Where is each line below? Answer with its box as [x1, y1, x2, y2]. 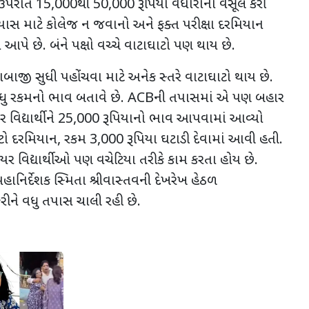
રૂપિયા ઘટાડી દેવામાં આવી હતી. [127, 131, 283, 150]
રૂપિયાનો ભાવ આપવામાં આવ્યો [103, 110, 263, 129]
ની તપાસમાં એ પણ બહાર [154, 90, 284, 108]
